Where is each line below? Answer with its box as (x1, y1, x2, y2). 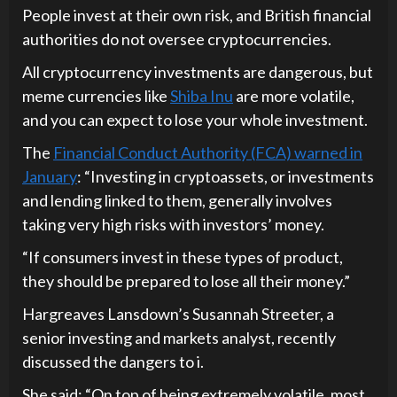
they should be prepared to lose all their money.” (22, 270, 350, 291)
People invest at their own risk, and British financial (22, 4, 371, 25)
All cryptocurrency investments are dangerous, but (22, 61, 373, 82)
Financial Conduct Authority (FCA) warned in (53, 142, 362, 162)
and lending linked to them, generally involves (22, 190, 332, 210)
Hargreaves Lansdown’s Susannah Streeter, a (22, 303, 334, 323)
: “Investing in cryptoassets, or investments (77, 166, 374, 186)
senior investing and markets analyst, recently (22, 327, 336, 347)
